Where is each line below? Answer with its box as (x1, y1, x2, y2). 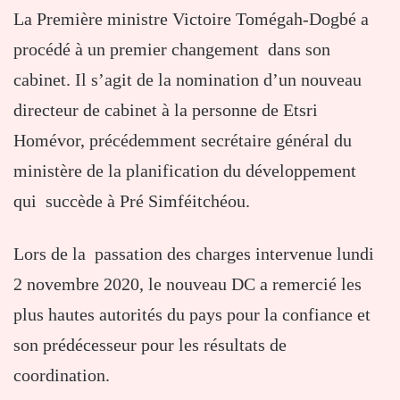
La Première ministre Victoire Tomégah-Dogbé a (13, 8, 369, 29)
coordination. (13, 364, 110, 385)
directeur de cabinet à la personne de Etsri (13, 99, 318, 120)
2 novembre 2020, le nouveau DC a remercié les (13, 273, 362, 294)
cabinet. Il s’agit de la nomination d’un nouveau (13, 69, 362, 89)
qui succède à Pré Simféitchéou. (13, 190, 250, 211)
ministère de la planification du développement (13, 160, 356, 180)
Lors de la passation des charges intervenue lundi (13, 243, 374, 263)
